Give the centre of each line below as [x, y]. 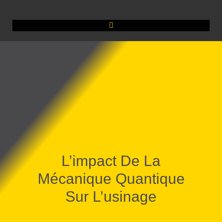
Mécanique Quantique [111, 179]
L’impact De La [111, 161]
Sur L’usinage [111, 197]
